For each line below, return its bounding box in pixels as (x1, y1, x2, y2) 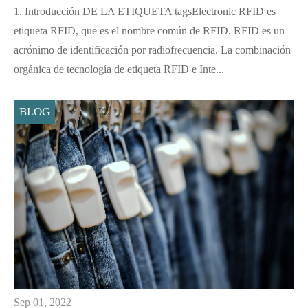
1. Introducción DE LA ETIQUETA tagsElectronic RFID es (14, 5, 276, 18)
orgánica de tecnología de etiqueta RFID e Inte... (14, 63, 224, 76)
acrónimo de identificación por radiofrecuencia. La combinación (14, 44, 291, 56)
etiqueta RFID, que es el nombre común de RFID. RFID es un (14, 25, 285, 37)
